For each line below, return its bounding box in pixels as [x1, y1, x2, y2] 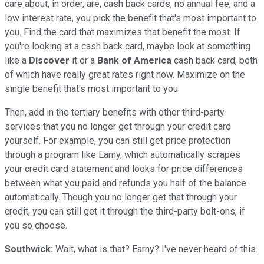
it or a [70, 54, 97, 66]
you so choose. [5, 219, 67, 231]
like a [5, 54, 29, 66]
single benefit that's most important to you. [5, 82, 180, 94]
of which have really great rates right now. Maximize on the [5, 68, 245, 80]
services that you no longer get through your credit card [5, 120, 231, 132]
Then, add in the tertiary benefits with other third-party [5, 106, 225, 118]
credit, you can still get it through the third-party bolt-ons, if [5, 205, 245, 217]
